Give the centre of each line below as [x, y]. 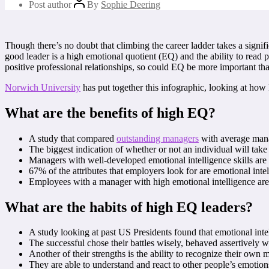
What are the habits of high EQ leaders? [129, 207]
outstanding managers [158, 138]
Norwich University [43, 87]
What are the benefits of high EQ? [110, 113]
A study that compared [73, 138]
